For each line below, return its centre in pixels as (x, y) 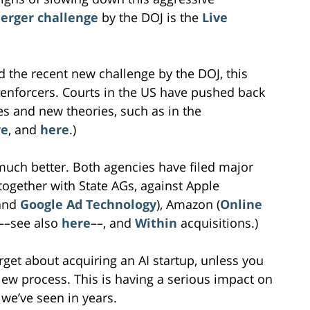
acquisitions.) (218, 222)
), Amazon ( (188, 204)
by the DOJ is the (150, 17)
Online (241, 204)
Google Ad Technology (88, 204)
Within (156, 222)
